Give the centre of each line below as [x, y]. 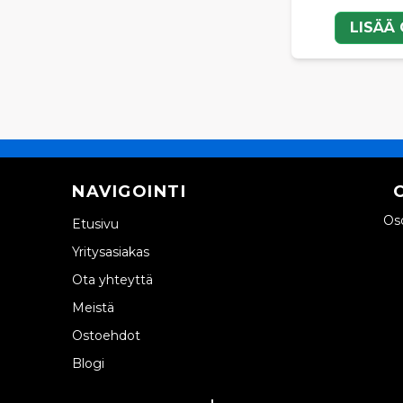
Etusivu [95, 224]
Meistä [93, 308]
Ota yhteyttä [112, 280]
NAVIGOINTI [129, 192]
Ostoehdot [106, 336]
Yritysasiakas [111, 252]
